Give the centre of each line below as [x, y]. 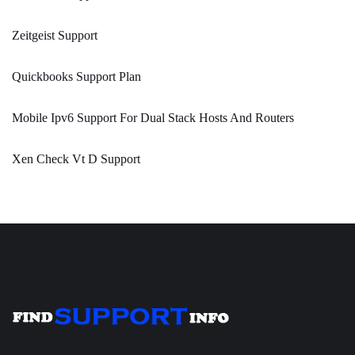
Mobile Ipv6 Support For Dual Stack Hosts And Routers [153, 118]
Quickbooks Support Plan [76, 77]
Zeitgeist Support [55, 36]
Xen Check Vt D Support [76, 159]
